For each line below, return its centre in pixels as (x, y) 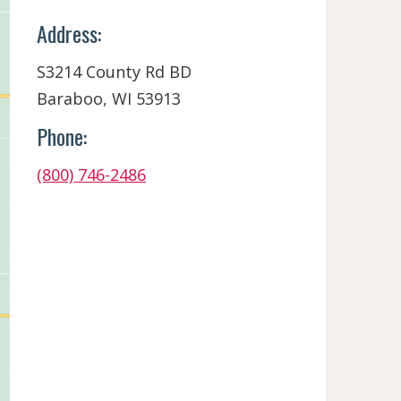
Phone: (62, 136)
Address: (69, 33)
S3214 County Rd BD (114, 72)
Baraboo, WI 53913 (109, 98)
